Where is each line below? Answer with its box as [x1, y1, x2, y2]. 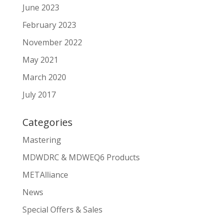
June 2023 [22, 2, 59, 13]
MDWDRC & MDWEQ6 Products [22, 152, 140, 163]
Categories [22, 115, 73, 129]
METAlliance [22, 169, 68, 180]
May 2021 [22, 54, 58, 65]
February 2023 [22, 19, 76, 30]
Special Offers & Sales [22, 204, 103, 215]
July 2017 [22, 89, 56, 100]
